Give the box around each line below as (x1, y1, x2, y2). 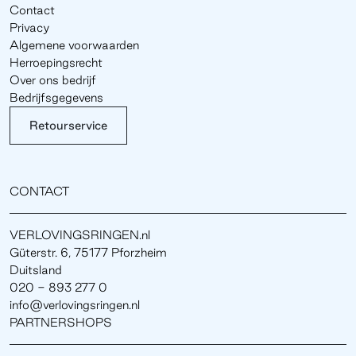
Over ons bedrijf (10, 72, 96, 87)
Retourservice (29, 118, 107, 132)
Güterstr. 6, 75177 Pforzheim (10, 245, 167, 259)
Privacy (10, 20, 49, 34)
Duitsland (10, 262, 62, 277)
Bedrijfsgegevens (10, 90, 103, 104)
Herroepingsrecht (10, 55, 103, 69)
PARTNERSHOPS (10, 315, 112, 329)
